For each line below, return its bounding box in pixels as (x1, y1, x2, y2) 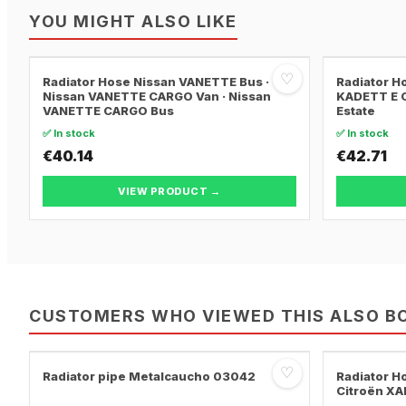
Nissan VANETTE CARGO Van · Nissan (43, 89, 271, 104)
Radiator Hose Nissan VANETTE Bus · (43, 74, 269, 90)
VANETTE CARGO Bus (43, 103, 174, 119)
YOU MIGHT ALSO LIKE (29, 12, 237, 32)
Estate (335, 103, 375, 119)
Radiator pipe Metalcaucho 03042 (43, 368, 256, 383)
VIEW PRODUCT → (118, 185, 221, 198)
